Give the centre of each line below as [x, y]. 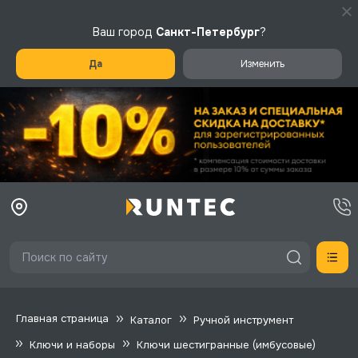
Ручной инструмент [243, 320]
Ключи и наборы [72, 344]
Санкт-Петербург [207, 32]
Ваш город [124, 32]
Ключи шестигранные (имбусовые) [226, 344]
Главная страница [62, 319]
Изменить [263, 64]
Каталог [151, 320]
